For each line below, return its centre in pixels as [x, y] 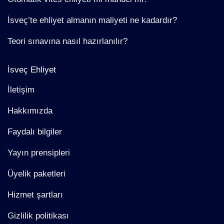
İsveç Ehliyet [32, 70]
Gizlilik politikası [38, 215]
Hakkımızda [30, 110]
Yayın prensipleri [39, 152]
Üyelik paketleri [36, 173]
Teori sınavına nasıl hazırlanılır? [67, 41]
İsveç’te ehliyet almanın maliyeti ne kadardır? [92, 20]
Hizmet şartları [35, 194]
